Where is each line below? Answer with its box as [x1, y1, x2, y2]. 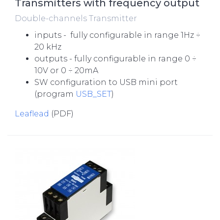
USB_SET [74, 89, 111, 99]
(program [34, 89, 74, 99]
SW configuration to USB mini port [34, 78, 178, 87]
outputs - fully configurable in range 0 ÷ [34, 54, 196, 63]
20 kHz [34, 42, 61, 52]
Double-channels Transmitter [15, 14, 137, 23]
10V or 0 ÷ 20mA [34, 66, 98, 75]
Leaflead [15, 109, 49, 118]
